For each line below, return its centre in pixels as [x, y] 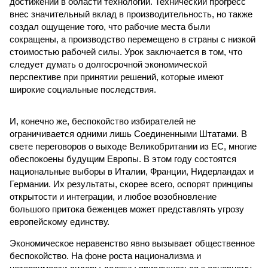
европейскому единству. [60, 222]
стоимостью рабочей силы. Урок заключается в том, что [126, 52]
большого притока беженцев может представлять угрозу [127, 209]
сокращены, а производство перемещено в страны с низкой [133, 39]
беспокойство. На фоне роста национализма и [105, 256]
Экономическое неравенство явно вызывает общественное [132, 243]
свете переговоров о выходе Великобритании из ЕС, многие [133, 146]
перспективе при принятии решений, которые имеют [117, 77]
